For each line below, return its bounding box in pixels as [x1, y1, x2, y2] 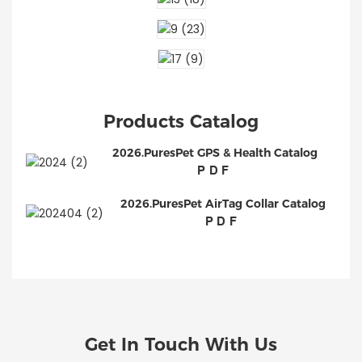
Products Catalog [103, 110, 259, 133]
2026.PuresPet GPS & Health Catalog [112, 145, 318, 161]
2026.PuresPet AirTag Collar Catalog [120, 196, 326, 212]
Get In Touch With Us [85, 333, 277, 356]
